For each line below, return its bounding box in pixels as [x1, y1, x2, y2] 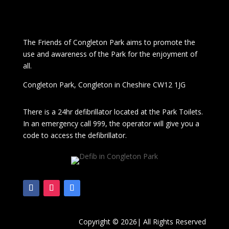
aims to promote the [126, 37, 195, 48]
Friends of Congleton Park [37, 37, 124, 48]
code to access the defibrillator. [22, 130, 129, 141]
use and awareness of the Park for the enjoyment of [22, 49, 197, 59]
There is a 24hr [22, 107, 75, 117]
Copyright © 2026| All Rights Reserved [79, 217, 207, 227]
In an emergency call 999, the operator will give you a [22, 119, 199, 129]
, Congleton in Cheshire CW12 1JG [74, 80, 186, 90]
